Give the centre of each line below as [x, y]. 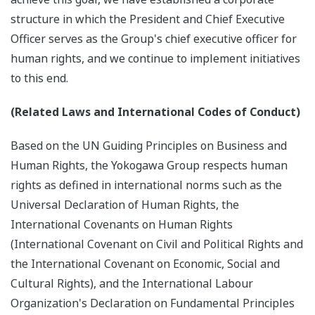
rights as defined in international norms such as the [146, 185]
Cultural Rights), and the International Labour [132, 284]
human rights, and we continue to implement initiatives [155, 59]
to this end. [39, 78]
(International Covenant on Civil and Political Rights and [157, 244]
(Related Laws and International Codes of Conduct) [155, 112]
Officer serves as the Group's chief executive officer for [154, 39]
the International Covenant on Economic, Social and [145, 264]
